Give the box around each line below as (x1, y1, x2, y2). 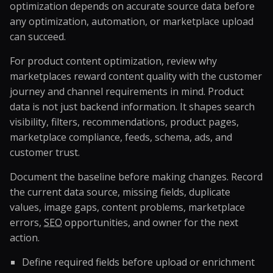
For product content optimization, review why (10, 54, 217, 68)
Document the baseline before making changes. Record (10, 170, 263, 183)
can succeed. (10, 30, 66, 43)
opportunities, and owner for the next (62, 216, 238, 229)
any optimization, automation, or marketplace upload (10, 15, 253, 28)
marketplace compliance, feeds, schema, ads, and (10, 130, 232, 144)
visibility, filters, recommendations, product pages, (10, 115, 239, 129)
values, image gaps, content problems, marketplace (10, 200, 245, 214)
